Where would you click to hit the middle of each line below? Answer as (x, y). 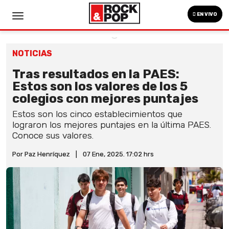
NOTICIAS (32, 53)
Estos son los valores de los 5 (100, 86)
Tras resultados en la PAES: (96, 74)
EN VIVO (207, 14)
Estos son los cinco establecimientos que (97, 114)
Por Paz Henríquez (41, 154)
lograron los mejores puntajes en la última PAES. (112, 125)
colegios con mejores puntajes (105, 99)
